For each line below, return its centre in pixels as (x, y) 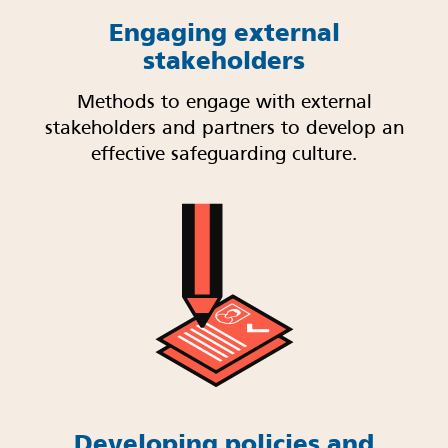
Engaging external (224, 33)
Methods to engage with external (224, 103)
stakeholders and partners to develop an (224, 129)
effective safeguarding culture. (224, 155)
